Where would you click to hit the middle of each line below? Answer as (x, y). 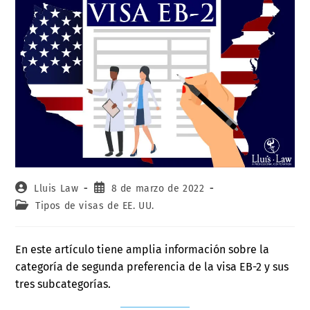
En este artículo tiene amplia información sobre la (143, 250)
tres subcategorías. (65, 284)
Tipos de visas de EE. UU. (95, 206)
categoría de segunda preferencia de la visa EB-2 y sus (152, 267)
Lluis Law (56, 189)
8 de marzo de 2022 (158, 189)
